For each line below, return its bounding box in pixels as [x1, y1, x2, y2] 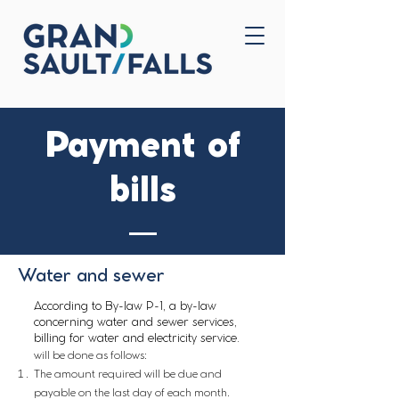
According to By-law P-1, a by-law [34, 301, 216, 312]
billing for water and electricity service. [34, 333, 240, 344]
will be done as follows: [34, 351, 147, 361]
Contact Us [97, 73, 163, 89]
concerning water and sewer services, [34, 317, 237, 328]
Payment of [45, 131, 240, 164]
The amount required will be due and [34, 370, 222, 379]
